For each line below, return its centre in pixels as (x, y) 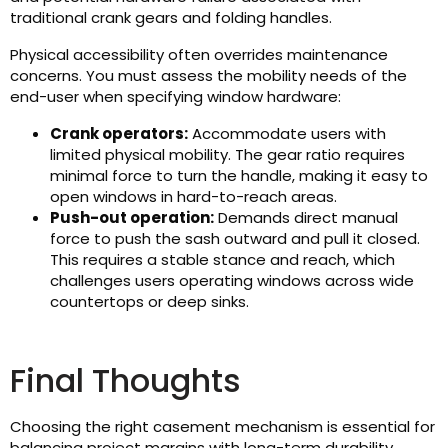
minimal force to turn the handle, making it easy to (239, 176)
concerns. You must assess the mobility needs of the (208, 76)
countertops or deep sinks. (149, 302)
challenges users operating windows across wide (232, 281)
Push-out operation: (132, 218)
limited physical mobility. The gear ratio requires (227, 155)
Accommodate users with (287, 134)
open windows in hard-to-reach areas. (193, 197)
